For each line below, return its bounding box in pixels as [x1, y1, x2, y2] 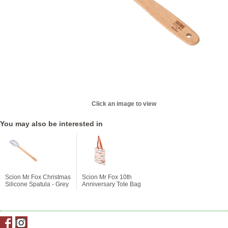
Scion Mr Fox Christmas [5, 174, 71, 181]
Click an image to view [91, 100, 156, 107]
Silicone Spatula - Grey [5, 181, 69, 188]
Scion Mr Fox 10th [82, 174, 132, 181]
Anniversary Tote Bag [82, 181, 141, 188]
